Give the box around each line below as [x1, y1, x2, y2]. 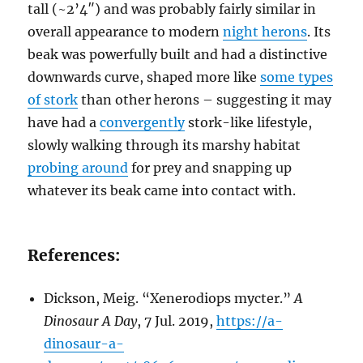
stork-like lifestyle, [185, 113, 313, 130]
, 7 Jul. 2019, [137, 312, 217, 329]
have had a [28, 113, 100, 130]
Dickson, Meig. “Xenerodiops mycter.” [44, 289, 295, 306]
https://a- [216, 312, 284, 329]
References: [28, 245, 121, 265]
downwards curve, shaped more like [28, 68, 261, 85]
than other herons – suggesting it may [78, 91, 332, 108]
